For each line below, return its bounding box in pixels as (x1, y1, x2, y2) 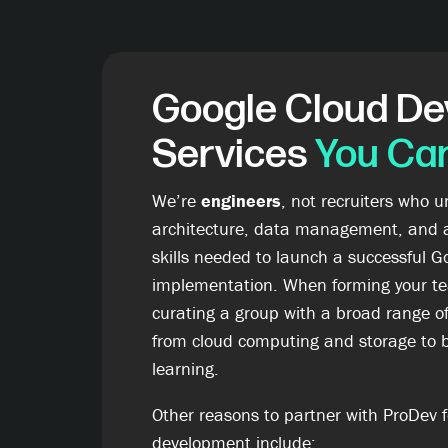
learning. (151, 357, 219, 381)
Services (151, 131, 315, 180)
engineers (200, 189, 281, 213)
